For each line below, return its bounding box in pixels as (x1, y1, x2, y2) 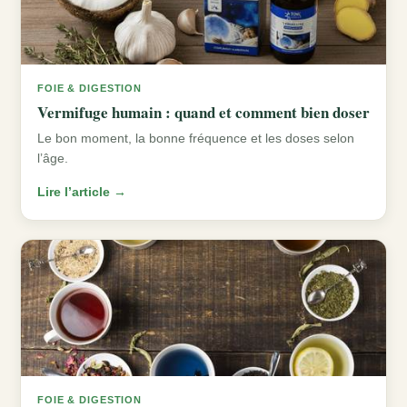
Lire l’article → (37, 184, 126, 200)
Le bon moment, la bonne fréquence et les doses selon (37, 131, 354, 146)
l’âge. (37, 151, 68, 166)
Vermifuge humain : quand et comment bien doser (37, 101, 370, 124)
